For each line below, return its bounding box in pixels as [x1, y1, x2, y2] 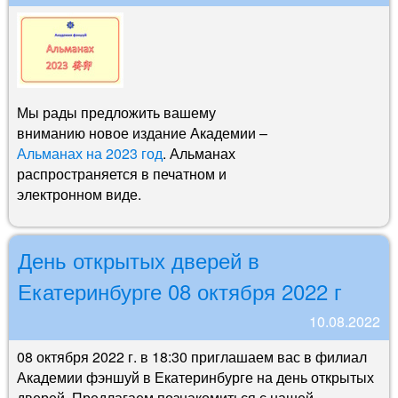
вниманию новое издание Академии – [17, 122, 267, 143]
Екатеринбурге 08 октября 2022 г [18, 275, 342, 306]
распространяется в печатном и [17, 163, 227, 184]
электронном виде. [17, 183, 141, 204]
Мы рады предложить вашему [17, 101, 216, 123]
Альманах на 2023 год [17, 142, 163, 163]
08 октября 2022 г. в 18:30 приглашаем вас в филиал [17, 346, 367, 367]
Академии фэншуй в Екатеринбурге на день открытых [17, 366, 374, 387]
